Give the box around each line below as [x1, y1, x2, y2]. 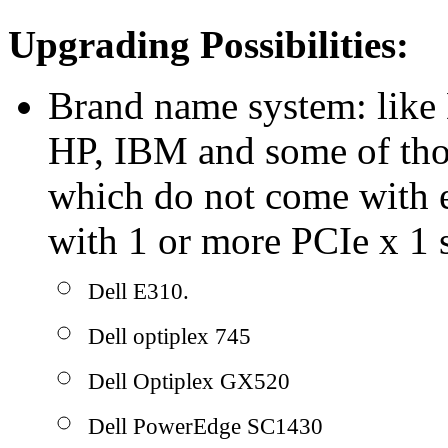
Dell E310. [88, 278, 189, 304]
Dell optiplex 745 [88, 323, 251, 349]
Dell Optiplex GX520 [88, 368, 290, 394]
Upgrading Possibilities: [8, 22, 409, 66]
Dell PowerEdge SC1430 [88, 413, 323, 439]
